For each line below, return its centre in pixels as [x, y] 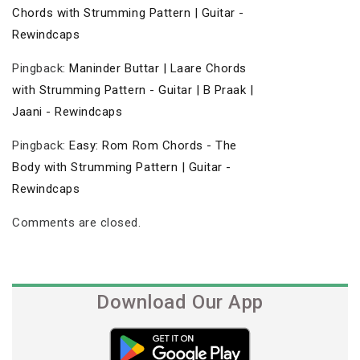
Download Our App [180, 303]
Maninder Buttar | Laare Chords [158, 68]
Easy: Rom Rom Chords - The [153, 145]
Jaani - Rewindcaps [67, 111]
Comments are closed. [77, 222]
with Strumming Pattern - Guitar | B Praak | [133, 90]
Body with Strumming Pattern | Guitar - [122, 167]
